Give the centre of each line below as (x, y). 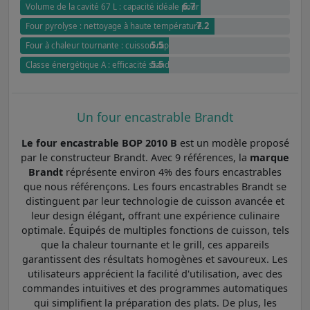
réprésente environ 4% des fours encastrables (172, 172)
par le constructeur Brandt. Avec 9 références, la (135, 157)
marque (270, 157)
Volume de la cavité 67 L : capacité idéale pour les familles (135, 7)
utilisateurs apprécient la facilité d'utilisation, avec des (155, 273)
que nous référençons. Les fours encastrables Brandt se (155, 186)
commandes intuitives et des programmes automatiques (155, 288)
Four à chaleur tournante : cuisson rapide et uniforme (127, 46)
